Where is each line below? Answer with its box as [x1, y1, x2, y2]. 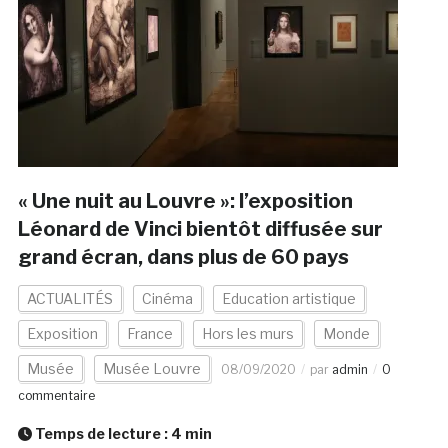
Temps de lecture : [31, 425, 171, 443]
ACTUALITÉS [26, 290, 113, 308]
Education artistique [221, 290, 356, 308]
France [126, 325, 173, 343]
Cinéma [141, 290, 193, 308]
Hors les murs [201, 325, 294, 343]
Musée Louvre [102, 360, 201, 378]
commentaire [17, 388, 95, 404]
